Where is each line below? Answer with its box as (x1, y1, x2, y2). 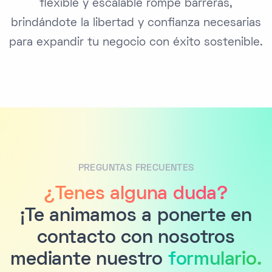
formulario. (168, 252, 262, 270)
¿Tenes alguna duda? (43, 186, 229, 204)
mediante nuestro (10, 252, 168, 270)
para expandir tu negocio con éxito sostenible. (9, 38, 263, 49)
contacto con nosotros (37, 230, 235, 248)
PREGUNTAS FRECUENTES (78, 164, 194, 173)
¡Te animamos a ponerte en (20, 208, 252, 226)
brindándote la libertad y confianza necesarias (11, 18, 261, 29)
